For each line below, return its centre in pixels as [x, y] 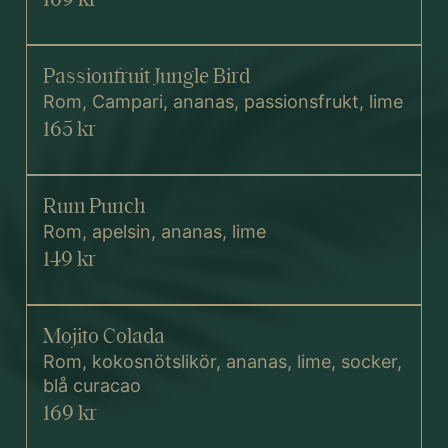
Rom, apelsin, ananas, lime [154, 231]
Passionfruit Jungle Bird [146, 74]
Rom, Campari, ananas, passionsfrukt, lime [223, 101]
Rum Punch [94, 204]
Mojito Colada [104, 334]
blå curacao [92, 385]
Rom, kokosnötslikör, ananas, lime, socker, [222, 361]
